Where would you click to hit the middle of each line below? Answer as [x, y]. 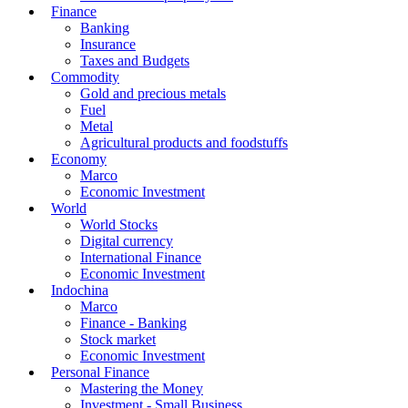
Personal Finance [100, 372]
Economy [79, 158]
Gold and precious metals [153, 93]
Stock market [118, 339]
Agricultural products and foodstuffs [184, 142]
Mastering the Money [142, 388]
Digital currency [127, 240]
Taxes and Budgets [135, 60]
